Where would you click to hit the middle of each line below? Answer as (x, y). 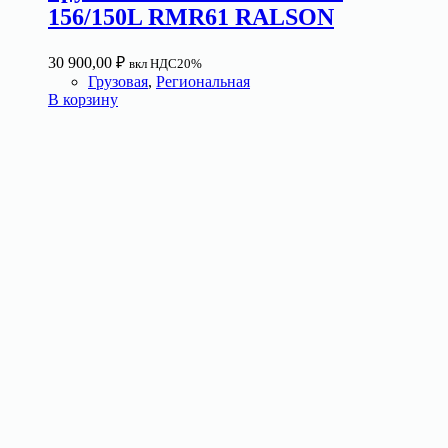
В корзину (83, 100)
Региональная (203, 82)
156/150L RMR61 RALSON (191, 17)
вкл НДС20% (165, 64)
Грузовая (118, 82)
